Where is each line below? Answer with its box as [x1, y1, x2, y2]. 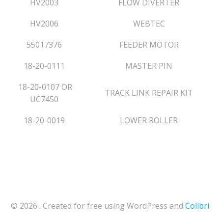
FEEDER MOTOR [119, 39, 179, 50]
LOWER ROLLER [120, 115, 178, 126]
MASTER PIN [125, 60, 172, 71]
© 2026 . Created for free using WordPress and [11, 200, 185, 211]
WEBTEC [133, 18, 165, 29]
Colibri [185, 200, 209, 211]
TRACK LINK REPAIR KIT [105, 87, 193, 98]
